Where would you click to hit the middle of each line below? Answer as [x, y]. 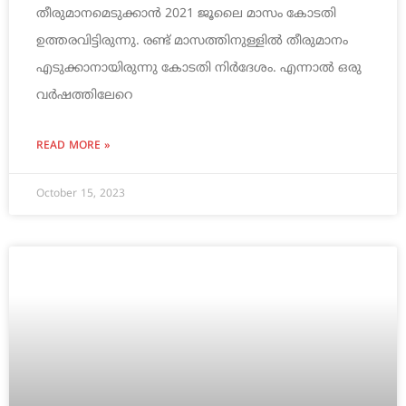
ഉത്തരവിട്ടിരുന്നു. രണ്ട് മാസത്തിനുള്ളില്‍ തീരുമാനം [192, 42]
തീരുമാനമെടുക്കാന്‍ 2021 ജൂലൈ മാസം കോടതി [186, 14]
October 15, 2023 [81, 195]
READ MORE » [73, 147]
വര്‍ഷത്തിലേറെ [84, 96]
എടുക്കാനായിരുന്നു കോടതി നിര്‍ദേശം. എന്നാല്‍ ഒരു [199, 69]
